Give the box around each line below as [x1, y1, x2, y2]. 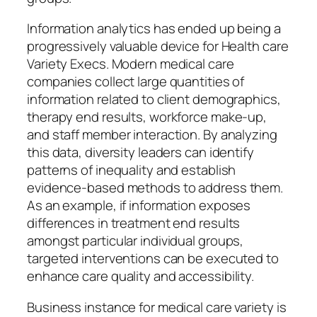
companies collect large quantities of [27, 72, 245, 91]
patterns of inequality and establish [27, 161, 236, 180]
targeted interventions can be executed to [27, 249, 279, 268]
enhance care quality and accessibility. [27, 267, 255, 286]
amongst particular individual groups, [27, 231, 244, 250]
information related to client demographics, [27, 90, 281, 109]
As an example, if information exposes [27, 196, 251, 215]
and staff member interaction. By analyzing [27, 125, 277, 144]
